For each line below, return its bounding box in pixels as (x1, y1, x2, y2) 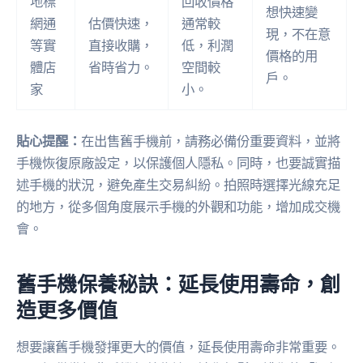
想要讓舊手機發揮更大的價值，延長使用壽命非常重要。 (16, 339, 340, 356)
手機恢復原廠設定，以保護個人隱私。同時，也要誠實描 (16, 155, 340, 172)
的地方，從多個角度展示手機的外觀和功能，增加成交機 (16, 199, 340, 216)
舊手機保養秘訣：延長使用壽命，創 (16, 270, 340, 297)
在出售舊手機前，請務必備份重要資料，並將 (81, 133, 340, 150)
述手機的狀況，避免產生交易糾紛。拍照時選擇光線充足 (16, 177, 340, 194)
